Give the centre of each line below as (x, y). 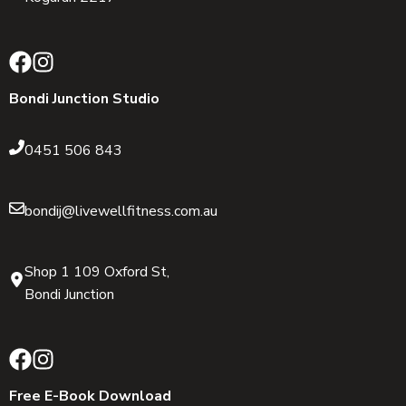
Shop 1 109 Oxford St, (97, 271)
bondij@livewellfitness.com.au (121, 211)
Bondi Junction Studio (84, 98)
